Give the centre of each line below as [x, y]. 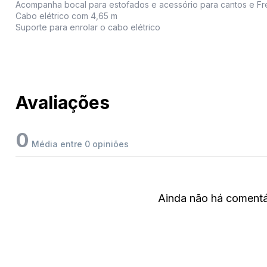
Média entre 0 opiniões [79, 144]
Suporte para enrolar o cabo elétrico [88, 27]
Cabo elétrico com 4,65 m [66, 16]
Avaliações [63, 103]
